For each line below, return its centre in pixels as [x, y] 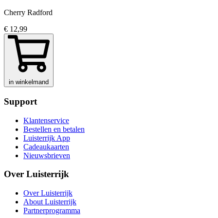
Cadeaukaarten [46, 146]
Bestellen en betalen [54, 129]
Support [20, 101]
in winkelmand [29, 82]
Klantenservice [46, 120]
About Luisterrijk [50, 202]
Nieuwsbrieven [47, 155]
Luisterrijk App [47, 138]
